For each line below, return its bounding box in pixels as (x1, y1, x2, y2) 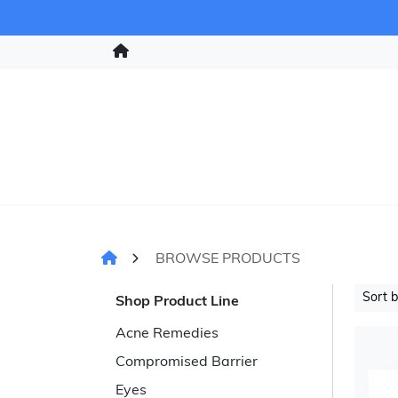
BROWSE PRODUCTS (155, 252, 300, 267)
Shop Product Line (115, 295, 239, 309)
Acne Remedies (115, 327, 219, 341)
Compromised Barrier (115, 355, 258, 370)
